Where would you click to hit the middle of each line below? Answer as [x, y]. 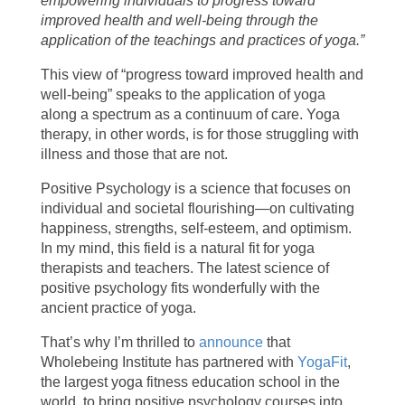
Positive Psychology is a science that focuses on [195, 189]
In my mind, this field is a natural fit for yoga [177, 249]
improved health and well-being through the [179, 21]
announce [231, 343]
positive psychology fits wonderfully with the [180, 288]
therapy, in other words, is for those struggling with [199, 135]
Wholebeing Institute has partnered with [169, 363]
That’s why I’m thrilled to [119, 343]
